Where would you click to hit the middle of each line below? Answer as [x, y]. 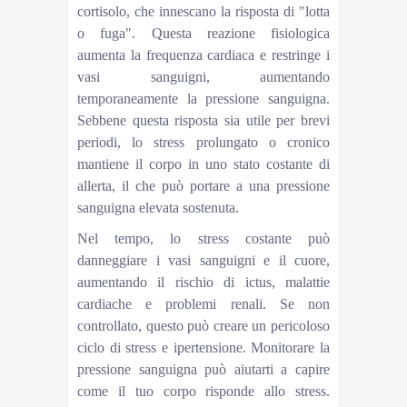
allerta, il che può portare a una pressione [203, 185]
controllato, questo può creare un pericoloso [203, 325]
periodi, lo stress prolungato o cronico [203, 142]
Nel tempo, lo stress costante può [203, 238]
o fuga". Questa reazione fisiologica [203, 33]
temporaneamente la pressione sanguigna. [203, 98]
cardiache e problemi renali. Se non [203, 303]
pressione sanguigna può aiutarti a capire [203, 369]
